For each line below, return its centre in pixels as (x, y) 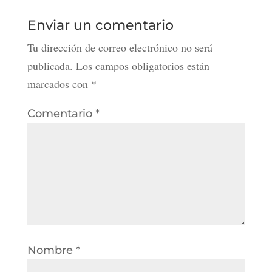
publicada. (50, 66)
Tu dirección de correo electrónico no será (120, 48)
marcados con (59, 84)
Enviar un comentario (100, 25)
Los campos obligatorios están (142, 66)
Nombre (51, 250)
